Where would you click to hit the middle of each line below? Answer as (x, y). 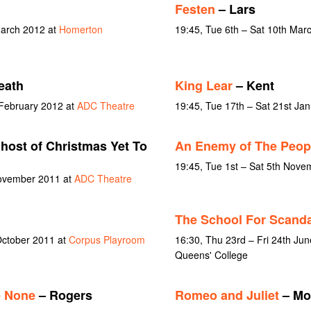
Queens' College (211, 254)
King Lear (203, 85)
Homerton (81, 29)
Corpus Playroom (107, 239)
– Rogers (64, 295)
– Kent (253, 85)
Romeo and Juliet (227, 295)
